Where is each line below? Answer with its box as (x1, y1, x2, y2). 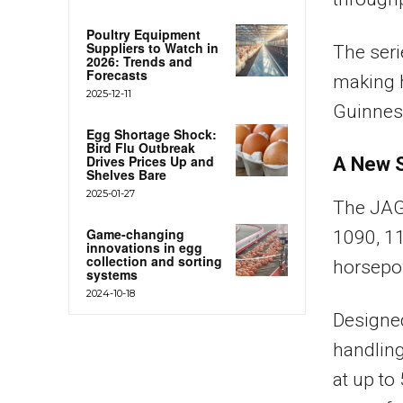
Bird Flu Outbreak (86, 138, 195, 157)
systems (86, 264, 138, 283)
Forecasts (86, 65, 148, 84)
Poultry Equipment (86, 24, 201, 43)
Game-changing (86, 224, 184, 243)
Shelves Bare (86, 165, 166, 184)
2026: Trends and (86, 51, 193, 70)
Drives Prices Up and (86, 151, 214, 170)
